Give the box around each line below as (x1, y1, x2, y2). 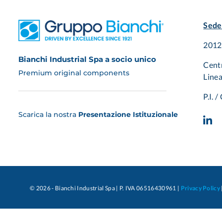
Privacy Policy (180, 184, 221, 192)
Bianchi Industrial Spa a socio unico (18, 54, 156, 64)
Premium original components (18, 68, 129, 78)
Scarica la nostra (18, 110, 78, 119)
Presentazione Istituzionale (78, 110, 178, 119)
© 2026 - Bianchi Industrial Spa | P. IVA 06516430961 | (30, 184, 181, 192)
